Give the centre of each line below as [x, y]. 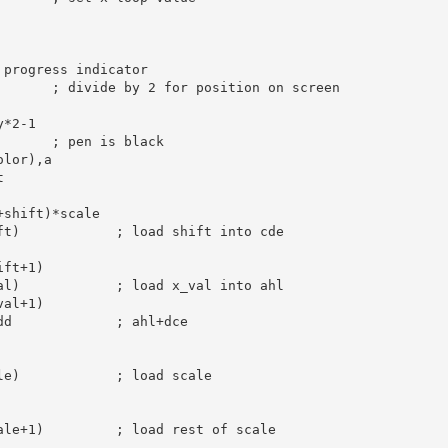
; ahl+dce [151, 321]
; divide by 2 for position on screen [195, 87]
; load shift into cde [199, 231]
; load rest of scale [195, 429]
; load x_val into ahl [199, 285]
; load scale [163, 375]
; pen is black [107, 141]
